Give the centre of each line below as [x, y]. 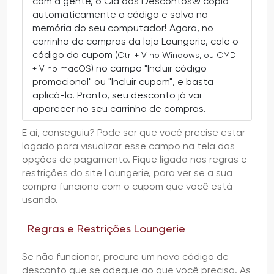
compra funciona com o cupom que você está [127, 186]
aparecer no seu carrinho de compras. [119, 108]
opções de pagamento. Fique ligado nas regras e [135, 159]
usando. [40, 199]
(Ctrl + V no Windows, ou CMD [176, 55]
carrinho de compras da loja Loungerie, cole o [135, 41]
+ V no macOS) [63, 68]
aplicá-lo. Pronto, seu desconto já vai [117, 95]
